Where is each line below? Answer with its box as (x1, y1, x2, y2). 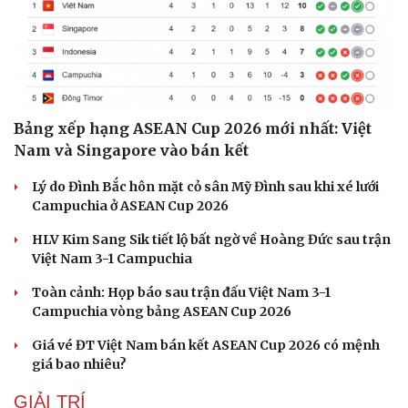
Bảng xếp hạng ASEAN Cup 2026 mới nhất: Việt (14, 119, 372, 138)
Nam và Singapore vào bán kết (14, 141, 249, 160)
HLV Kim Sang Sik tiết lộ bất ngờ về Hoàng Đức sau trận (32, 231, 391, 249)
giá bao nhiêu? (32, 356, 127, 373)
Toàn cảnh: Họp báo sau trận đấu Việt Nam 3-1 (32, 284, 331, 301)
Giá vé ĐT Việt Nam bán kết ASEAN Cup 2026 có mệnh (32, 337, 380, 354)
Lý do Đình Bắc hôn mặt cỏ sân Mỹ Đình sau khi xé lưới (32, 178, 379, 196)
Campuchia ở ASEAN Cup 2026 (32, 198, 229, 215)
